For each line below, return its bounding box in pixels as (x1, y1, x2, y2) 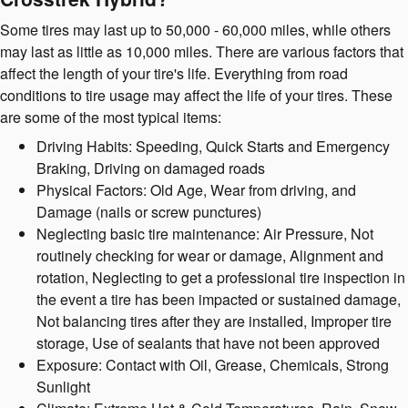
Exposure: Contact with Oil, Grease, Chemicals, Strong (36, 354, 389, 375)
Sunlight (36, 376, 90, 397)
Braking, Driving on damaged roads (36, 158, 265, 178)
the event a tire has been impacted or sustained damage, (36, 289, 401, 310)
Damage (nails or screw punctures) (36, 201, 261, 222)
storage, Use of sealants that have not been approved (36, 332, 380, 353)
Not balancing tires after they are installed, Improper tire (36, 311, 392, 331)
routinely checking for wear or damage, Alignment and (36, 245, 383, 266)
